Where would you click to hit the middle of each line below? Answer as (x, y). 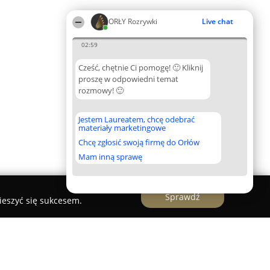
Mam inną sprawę (110, 157)
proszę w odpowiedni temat (128, 79)
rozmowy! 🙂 (101, 90)
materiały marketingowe (122, 128)
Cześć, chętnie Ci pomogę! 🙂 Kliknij (141, 67)
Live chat (218, 21)
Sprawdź (183, 196)
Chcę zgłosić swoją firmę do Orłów (139, 142)
